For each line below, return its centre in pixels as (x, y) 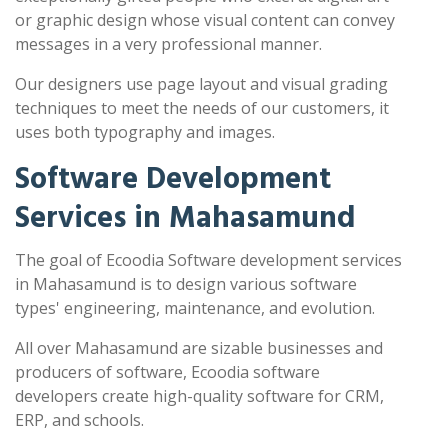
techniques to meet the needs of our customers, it (202, 108)
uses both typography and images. (145, 132)
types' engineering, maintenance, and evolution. (195, 308)
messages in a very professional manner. (168, 44)
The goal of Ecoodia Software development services (208, 260)
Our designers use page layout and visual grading (201, 84)
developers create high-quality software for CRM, (199, 396)
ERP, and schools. (79, 420)
